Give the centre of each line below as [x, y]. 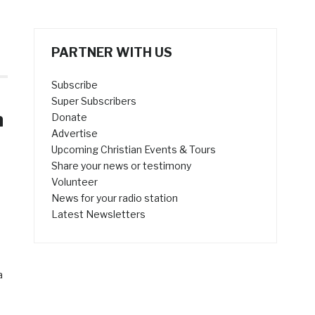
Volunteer [75, 182]
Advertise [75, 134]
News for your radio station [115, 198]
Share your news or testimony [122, 166]
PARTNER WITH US [112, 53]
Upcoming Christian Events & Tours [134, 150]
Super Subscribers [94, 101]
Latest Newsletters [99, 214]
